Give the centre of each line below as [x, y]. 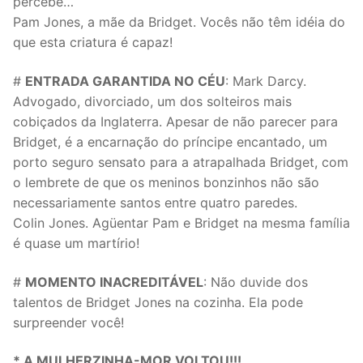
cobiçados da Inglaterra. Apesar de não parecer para [175, 122]
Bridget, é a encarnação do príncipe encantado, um [170, 142]
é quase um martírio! [76, 243]
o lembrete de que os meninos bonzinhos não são [166, 183]
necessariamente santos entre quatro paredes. [155, 203]
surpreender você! [68, 322]
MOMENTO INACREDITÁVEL [114, 282]
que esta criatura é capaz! [93, 43]
